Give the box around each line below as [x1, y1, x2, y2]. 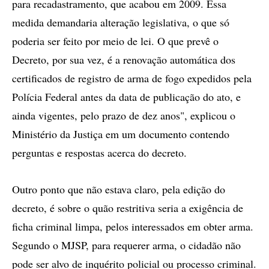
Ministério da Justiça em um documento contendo [12, 127, 229, 141]
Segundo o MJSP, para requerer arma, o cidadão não [12, 238, 241, 252]
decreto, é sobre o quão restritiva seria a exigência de [12, 201, 243, 215]
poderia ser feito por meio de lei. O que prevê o [12, 34, 219, 48]
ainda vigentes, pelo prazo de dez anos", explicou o [12, 108, 235, 122]
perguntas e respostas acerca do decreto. [12, 145, 187, 160]
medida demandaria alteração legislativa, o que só [12, 15, 229, 29]
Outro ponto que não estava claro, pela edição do [12, 182, 225, 196]
